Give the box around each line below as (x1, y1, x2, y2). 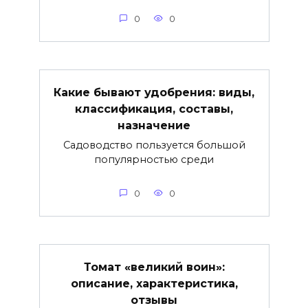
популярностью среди (94, 153, 214, 166)
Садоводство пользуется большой (63, 138, 245, 151)
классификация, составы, (75, 102, 233, 115)
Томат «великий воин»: (83, 260, 225, 274)
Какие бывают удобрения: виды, (54, 85, 254, 99)
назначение (118, 118, 190, 132)
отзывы (131, 293, 177, 307)
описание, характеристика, (70, 276, 238, 290)
